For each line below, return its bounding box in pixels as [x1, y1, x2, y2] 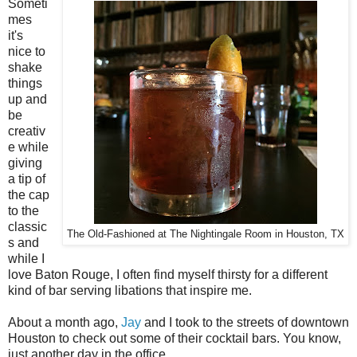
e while [8, 140, 49, 155]
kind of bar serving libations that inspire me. [8, 284, 252, 298]
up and [8, 92, 47, 107]
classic [8, 220, 47, 234]
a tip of [8, 172, 45, 186]
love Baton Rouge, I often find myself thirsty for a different [8, 268, 328, 282]
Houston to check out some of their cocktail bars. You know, [8, 331, 341, 346]
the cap [8, 188, 49, 202]
